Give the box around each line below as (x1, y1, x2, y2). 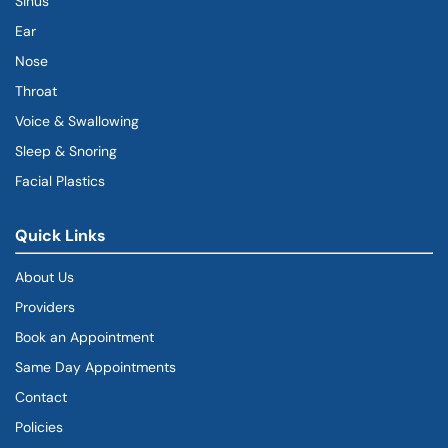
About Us (15, 268, 74, 287)
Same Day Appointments (15, 358, 176, 377)
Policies (15, 418, 63, 437)
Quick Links (15, 225, 106, 247)
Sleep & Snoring (15, 142, 117, 161)
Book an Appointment (15, 328, 154, 347)
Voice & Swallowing (15, 112, 139, 131)
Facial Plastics (15, 172, 105, 191)
